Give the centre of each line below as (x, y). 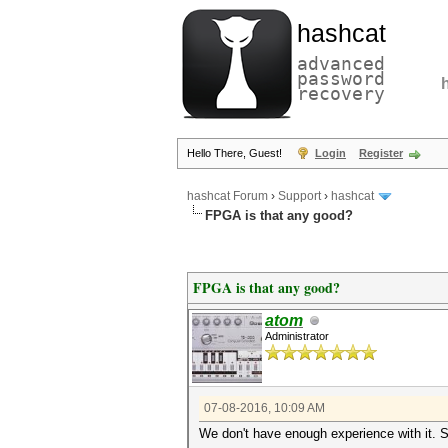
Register (381, 153)
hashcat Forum (227, 196)
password (341, 78)
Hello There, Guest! (236, 153)
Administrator (297, 336)
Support (299, 196)
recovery (341, 93)
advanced (341, 63)
